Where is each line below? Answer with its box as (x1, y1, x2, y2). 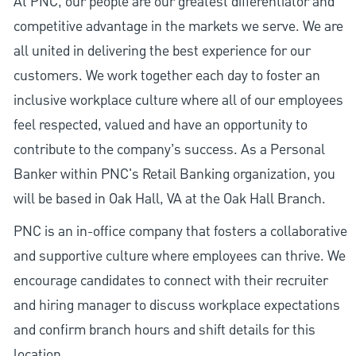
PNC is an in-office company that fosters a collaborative (13, 222, 347, 242)
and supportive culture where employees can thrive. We (13, 246, 346, 267)
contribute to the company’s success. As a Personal (13, 140, 325, 161)
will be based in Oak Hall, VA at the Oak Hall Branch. (13, 189, 326, 210)
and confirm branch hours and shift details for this (13, 320, 315, 341)
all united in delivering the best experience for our (13, 41, 311, 62)
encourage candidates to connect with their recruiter (13, 271, 328, 292)
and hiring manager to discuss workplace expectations (13, 296, 340, 316)
